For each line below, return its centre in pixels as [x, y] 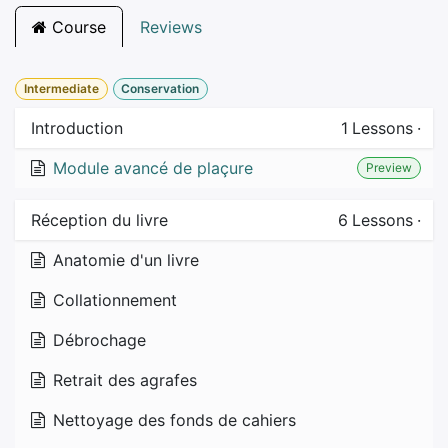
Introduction [77, 128]
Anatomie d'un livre [126, 260]
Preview [389, 168]
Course [76, 27]
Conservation [160, 89]
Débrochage [99, 340]
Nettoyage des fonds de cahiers [174, 420]
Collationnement [115, 300]
